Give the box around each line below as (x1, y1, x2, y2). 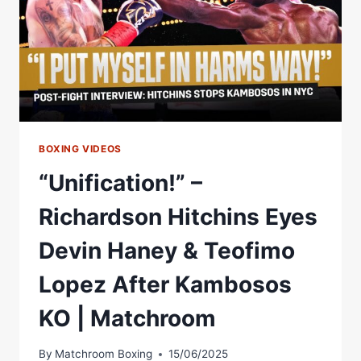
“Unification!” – (39, 168, 202, 197)
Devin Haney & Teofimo (39, 236, 295, 264)
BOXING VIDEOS (39, 142, 122, 155)
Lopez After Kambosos (39, 270, 292, 298)
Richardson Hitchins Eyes (39, 202, 317, 230)
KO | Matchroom (39, 304, 216, 332)
